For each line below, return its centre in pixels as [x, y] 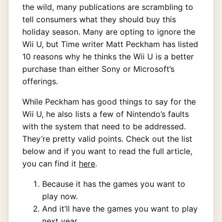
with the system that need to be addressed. [104, 126]
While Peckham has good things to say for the [109, 101]
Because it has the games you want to [114, 184]
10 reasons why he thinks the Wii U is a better [108, 56]
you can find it [51, 163]
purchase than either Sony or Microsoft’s [98, 69]
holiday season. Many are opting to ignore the [109, 31]
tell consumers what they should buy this [99, 19]
